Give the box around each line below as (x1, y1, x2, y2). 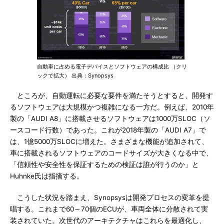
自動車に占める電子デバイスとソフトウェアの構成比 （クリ (37, 63, 187, 70)
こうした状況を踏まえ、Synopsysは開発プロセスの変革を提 (10, 193, 209, 201)
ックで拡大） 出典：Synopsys (37, 72, 113, 79)
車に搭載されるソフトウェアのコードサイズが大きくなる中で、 (10, 149, 213, 157)
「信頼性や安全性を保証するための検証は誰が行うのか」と (10, 160, 199, 168)
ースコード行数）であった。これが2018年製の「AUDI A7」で (10, 126, 206, 134)
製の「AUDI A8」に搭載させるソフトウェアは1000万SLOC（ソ (10, 114, 210, 122)
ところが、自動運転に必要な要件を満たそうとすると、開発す (10, 91, 213, 99)
